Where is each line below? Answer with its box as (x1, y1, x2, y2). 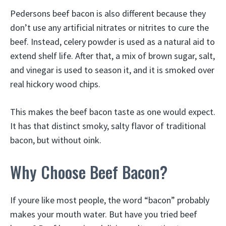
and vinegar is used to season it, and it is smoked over (10, 64, 214, 76)
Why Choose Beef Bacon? (10, 160, 167, 184)
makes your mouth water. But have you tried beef (10, 208, 197, 220)
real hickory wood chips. (10, 78, 100, 90)
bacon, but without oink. (10, 134, 101, 146)
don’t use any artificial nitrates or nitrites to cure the (10, 22, 209, 34)
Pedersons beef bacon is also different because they (10, 8, 206, 20)
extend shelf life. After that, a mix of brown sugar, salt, (10, 50, 215, 62)
